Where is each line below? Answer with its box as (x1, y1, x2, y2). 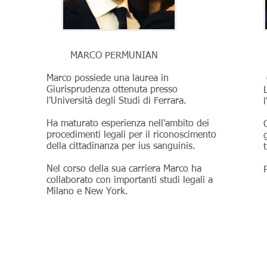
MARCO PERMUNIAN (46, 51, 158, 61)
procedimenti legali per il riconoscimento (46, 131, 216, 140)
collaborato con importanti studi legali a (46, 176, 213, 185)
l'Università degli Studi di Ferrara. (46, 97, 187, 106)
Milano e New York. (46, 187, 134, 197)
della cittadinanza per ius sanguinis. (46, 142, 195, 151)
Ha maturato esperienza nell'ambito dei (46, 119, 209, 129)
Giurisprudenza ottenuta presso (46, 85, 178, 95)
